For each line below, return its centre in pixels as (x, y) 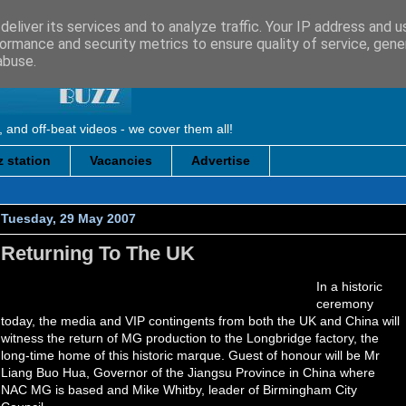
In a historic (349, 286)
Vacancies (121, 161)
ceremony (345, 303)
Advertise (221, 161)
